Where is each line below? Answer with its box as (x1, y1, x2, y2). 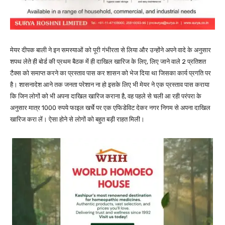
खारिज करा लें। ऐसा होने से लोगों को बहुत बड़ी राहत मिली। (10, 116, 145, 124)
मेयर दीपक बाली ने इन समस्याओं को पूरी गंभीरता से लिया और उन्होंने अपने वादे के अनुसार (10, 46, 211, 54)
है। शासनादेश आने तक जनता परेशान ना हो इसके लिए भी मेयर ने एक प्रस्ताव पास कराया (10, 81, 209, 89)
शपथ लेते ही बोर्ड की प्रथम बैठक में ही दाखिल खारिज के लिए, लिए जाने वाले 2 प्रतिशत (10, 58, 206, 66)
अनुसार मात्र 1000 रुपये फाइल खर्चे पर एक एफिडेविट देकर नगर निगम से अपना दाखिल (10, 104, 210, 112)
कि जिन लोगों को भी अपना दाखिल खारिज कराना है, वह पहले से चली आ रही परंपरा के (10, 92, 201, 100)
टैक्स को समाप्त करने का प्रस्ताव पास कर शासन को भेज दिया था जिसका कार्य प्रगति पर (10, 69, 211, 77)
